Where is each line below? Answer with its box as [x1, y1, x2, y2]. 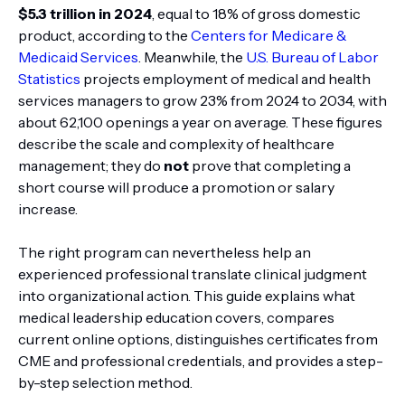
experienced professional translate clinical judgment [18, 265, 367, 283]
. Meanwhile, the [138, 48, 246, 66]
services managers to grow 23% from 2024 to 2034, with [18, 91, 387, 109]
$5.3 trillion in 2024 [18, 5, 152, 23]
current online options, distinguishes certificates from [18, 330, 378, 348]
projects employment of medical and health [80, 70, 371, 88]
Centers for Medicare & [191, 26, 347, 44]
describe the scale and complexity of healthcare [18, 135, 334, 153]
